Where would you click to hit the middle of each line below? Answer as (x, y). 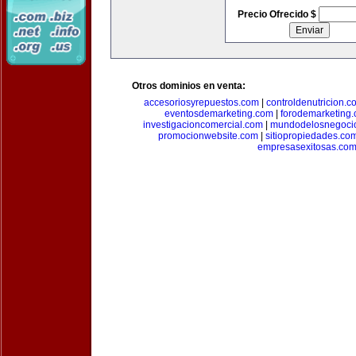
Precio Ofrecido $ (278, 14)
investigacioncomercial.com (203, 125)
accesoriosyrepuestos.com (201, 103)
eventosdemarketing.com (219, 114)
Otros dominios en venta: (189, 86)
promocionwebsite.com (208, 136)
